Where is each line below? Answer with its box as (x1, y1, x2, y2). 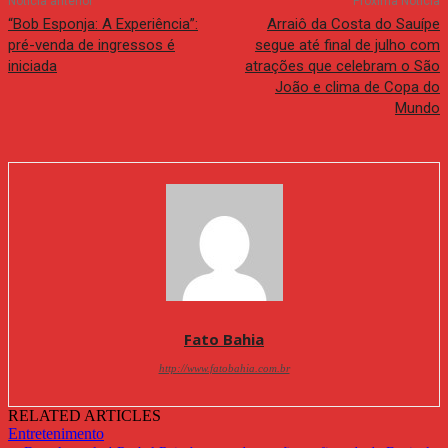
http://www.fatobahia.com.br (158, 361, 290, 374)
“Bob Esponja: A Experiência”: (8, 14, 198, 33)
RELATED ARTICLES (8, 406, 161, 424)
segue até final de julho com (254, 35, 440, 54)
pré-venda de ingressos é (8, 35, 175, 54)
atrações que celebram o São (244, 56, 440, 75)
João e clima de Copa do (274, 77, 440, 96)
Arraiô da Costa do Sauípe (266, 14, 440, 33)
